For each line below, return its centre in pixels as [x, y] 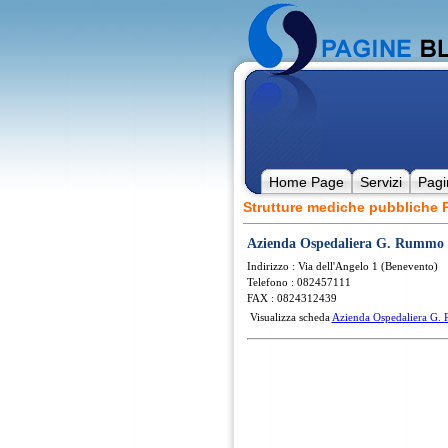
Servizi [380, 182]
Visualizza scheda [290, 317]
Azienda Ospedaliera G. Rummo [345, 243]
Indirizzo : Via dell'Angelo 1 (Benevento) [342, 266]
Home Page [306, 182]
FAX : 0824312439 [291, 298]
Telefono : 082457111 [298, 282]
